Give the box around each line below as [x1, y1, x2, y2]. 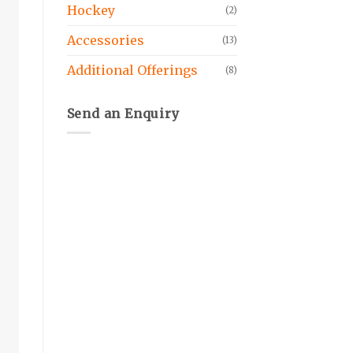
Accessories [66, 32, 144, 48]
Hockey [66, 2, 115, 18]
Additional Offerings [66, 61, 198, 78]
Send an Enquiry [66, 105, 180, 121]
